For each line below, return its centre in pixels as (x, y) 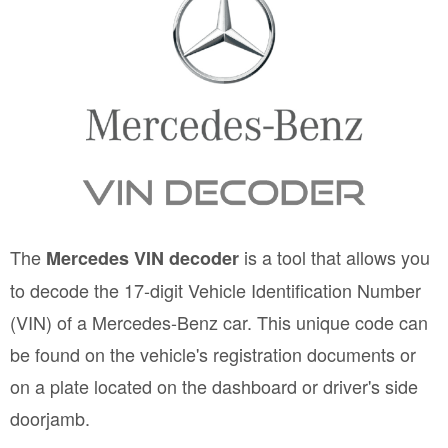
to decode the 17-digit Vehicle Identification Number (215, 290)
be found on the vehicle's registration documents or (213, 354)
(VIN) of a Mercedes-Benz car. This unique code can (219, 322)
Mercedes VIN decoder (142, 258)
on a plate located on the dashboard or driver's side (214, 386)
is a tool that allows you (334, 257)
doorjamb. (50, 418)
